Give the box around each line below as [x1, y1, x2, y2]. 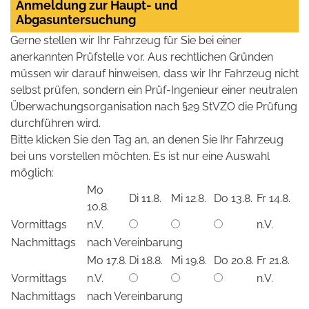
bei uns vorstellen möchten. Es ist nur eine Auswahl [10, 149, 270, 163]
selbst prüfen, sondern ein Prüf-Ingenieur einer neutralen [10, 83, 297, 97]
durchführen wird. [10, 116, 101, 130]
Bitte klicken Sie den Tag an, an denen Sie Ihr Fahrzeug [10, 132, 283, 146]
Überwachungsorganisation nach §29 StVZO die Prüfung [10, 99, 297, 113]
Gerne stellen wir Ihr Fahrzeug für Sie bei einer [10, 33, 241, 47]
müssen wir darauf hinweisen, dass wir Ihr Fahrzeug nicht [10, 66, 299, 80]
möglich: [10, 166, 54, 179]
